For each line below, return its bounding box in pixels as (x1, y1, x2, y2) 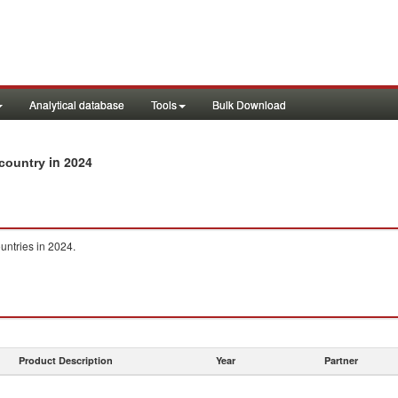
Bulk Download (212, 97, 286, 112)
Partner (324, 354, 358, 367)
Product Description (19, 354, 113, 367)
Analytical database (29, 97, 124, 112)
